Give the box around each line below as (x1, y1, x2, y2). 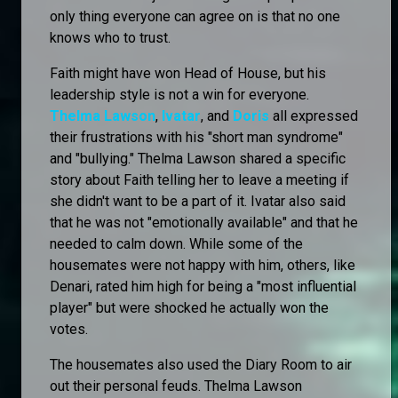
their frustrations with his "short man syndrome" (50, 128, 343, 146)
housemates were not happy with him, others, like (50, 256, 355, 274)
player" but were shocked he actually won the (50, 298, 329, 316)
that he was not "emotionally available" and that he (50, 213, 358, 231)
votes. (50, 320, 88, 338)
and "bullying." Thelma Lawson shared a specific (50, 149, 346, 167)
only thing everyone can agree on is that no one (50, 7, 340, 25)
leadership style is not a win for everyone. (50, 85, 309, 103)
